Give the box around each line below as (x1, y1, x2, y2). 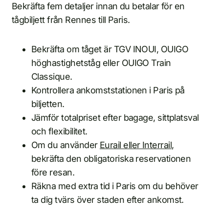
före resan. (31, 167, 75, 177)
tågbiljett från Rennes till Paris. (12, 14, 130, 25)
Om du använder (31, 139, 100, 150)
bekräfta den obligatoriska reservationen (31, 153, 191, 164)
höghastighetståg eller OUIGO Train (31, 57, 171, 68)
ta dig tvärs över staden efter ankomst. (31, 194, 184, 205)
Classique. (31, 71, 72, 82)
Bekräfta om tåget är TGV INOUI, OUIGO (31, 44, 189, 54)
